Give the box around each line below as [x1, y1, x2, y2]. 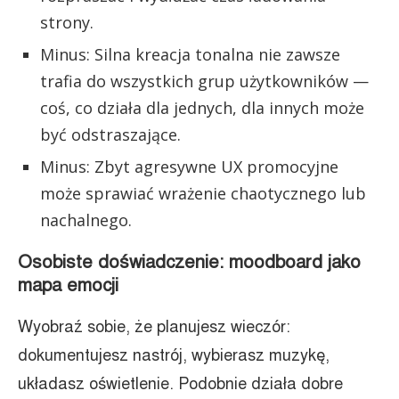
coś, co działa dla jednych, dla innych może [40, 97, 364, 118]
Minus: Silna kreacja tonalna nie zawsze [40, 44, 340, 65]
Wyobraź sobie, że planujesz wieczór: [18, 317, 290, 337]
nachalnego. [40, 209, 132, 231]
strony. [40, 12, 94, 33]
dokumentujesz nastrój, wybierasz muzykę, [18, 346, 330, 365]
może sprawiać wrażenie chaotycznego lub [40, 183, 366, 204]
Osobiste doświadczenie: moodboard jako [18, 251, 361, 273]
